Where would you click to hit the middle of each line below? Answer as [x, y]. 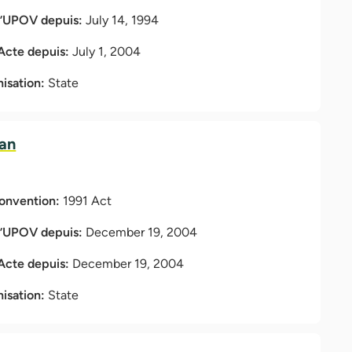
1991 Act [88, 200]
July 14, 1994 [123, 20]
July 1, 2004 [107, 51]
